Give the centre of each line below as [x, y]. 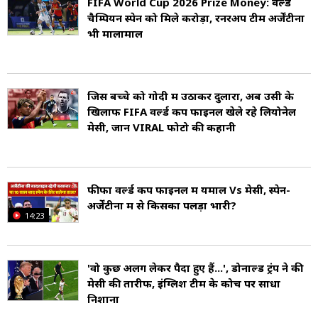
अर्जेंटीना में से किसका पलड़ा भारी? [162, 205]
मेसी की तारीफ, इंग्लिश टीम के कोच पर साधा [184, 284]
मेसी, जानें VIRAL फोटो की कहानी [161, 127]
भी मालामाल [115, 34]
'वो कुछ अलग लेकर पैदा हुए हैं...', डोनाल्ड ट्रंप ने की [195, 268]
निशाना [103, 299]
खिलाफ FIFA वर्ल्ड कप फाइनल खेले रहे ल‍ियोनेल [192, 112]
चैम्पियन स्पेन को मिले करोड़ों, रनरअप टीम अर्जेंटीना [196, 18]
